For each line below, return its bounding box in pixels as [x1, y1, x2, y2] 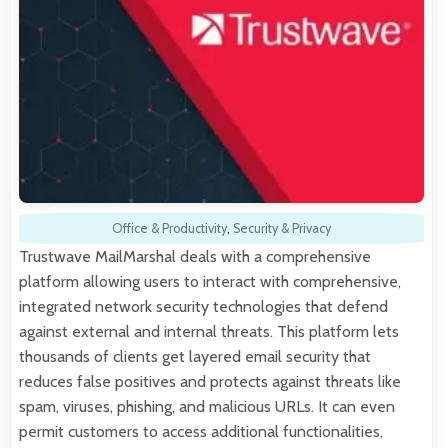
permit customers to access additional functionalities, [19, 421, 383, 441]
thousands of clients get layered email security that [19, 346, 371, 366]
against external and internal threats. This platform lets [19, 321, 399, 341]
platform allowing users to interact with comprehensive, [19, 271, 401, 291]
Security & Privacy [233, 220, 331, 236]
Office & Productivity [112, 220, 227, 236]
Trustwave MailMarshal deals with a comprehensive [19, 246, 371, 266]
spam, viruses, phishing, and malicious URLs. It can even [19, 396, 395, 416]
